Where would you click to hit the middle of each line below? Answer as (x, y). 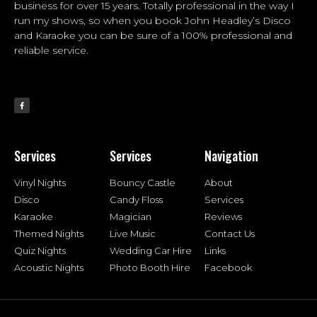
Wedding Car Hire (150, 250)
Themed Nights (49, 233)
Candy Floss (136, 199)
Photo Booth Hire (150, 267)
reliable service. (51, 51)
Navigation (232, 155)
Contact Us (230, 233)
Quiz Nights (40, 250)
